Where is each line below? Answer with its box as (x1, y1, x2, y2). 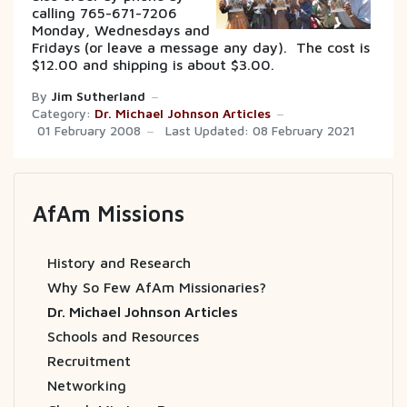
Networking (47, 376, 126, 393)
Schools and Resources (47, 327, 199, 344)
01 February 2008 (37, 123, 141, 138)
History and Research (47, 253, 191, 271)
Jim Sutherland (51, 88, 145, 104)
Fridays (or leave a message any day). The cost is (32, 38, 370, 55)
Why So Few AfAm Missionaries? (47, 278, 266, 295)
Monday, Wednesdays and (32, 21, 210, 38)
